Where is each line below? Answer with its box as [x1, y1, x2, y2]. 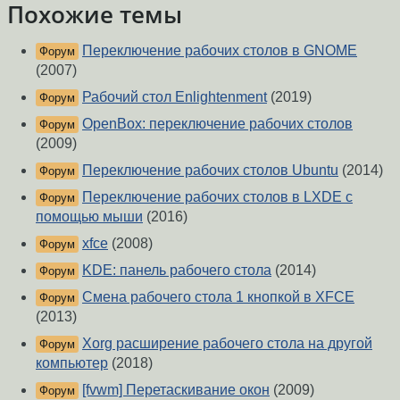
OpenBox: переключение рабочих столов [82, 116, 353, 132]
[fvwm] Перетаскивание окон [82, 382, 270, 398]
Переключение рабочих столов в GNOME [82, 43, 357, 59]
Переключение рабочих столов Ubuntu [82, 162, 338, 179]
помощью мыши [36, 209, 143, 225]
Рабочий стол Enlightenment [82, 89, 267, 105]
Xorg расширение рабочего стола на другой [82, 336, 372, 352]
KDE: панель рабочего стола [82, 262, 271, 279]
